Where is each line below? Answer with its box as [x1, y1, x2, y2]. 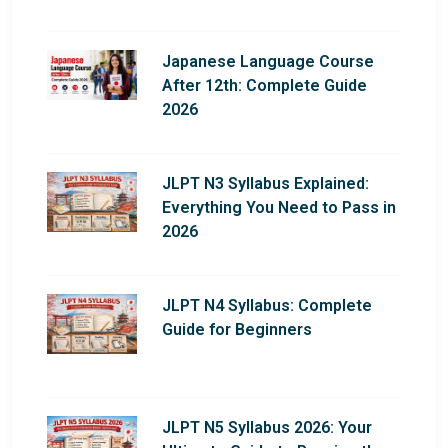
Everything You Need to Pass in [162, 197, 396, 217]
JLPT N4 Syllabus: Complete [162, 295, 372, 315]
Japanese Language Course [162, 51, 374, 71]
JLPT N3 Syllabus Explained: [162, 173, 369, 193]
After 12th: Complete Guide [162, 75, 367, 95]
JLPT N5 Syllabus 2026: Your [162, 417, 372, 437]
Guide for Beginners [162, 319, 312, 339]
